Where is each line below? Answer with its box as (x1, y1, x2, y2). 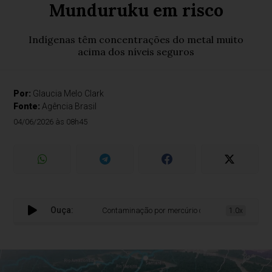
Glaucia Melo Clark (33, 89, 104, 98)
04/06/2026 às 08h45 (13, 117, 88, 126)
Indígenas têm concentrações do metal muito (29, 33, 243, 46)
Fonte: (13, 101, 42, 111)
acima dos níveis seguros (78, 46, 194, 58)
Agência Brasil (42, 101, 97, 111)
